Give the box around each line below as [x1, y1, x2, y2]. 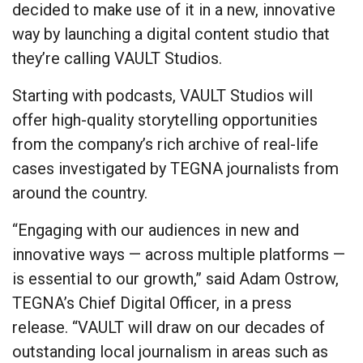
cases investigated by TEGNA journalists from [12, 159, 339, 179]
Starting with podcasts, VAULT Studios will [12, 86, 313, 106]
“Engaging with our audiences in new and [12, 220, 299, 241]
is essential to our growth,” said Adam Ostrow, [12, 269, 339, 289]
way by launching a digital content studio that [12, 24, 330, 45]
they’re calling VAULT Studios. [12, 49, 222, 69]
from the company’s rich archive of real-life [12, 135, 318, 155]
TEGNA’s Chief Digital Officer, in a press [12, 293, 292, 314]
